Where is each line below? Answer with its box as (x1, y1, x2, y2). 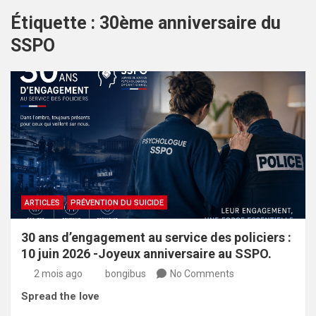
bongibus (105, 267, 146, 279)
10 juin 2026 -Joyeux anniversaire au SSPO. (21, 245, 272, 261)
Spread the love (21, 289, 99, 303)
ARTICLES (25, 197, 60, 207)
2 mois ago (33, 267, 83, 279)
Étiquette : (11, 12, 99, 33)
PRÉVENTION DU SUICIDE (71, 197, 164, 207)
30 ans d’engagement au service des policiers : (21, 229, 291, 245)
